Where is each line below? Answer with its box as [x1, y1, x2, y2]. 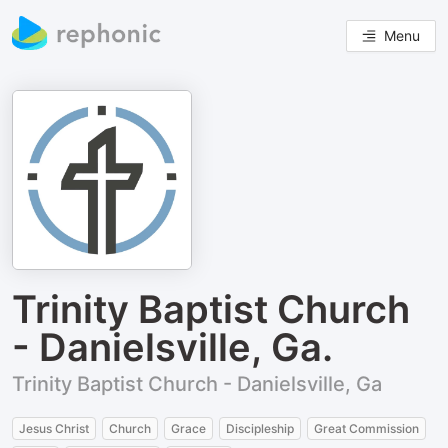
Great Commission [314, 421, 419, 436]
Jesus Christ [19, 421, 89, 436]
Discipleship [226, 421, 294, 436]
